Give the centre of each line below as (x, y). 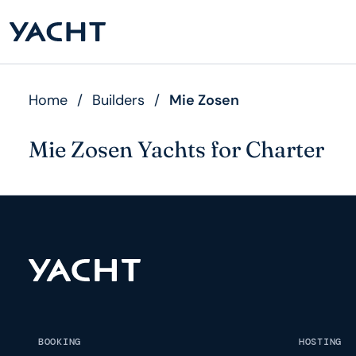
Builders (118, 100)
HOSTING (320, 342)
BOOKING (60, 342)
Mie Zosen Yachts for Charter (176, 149)
